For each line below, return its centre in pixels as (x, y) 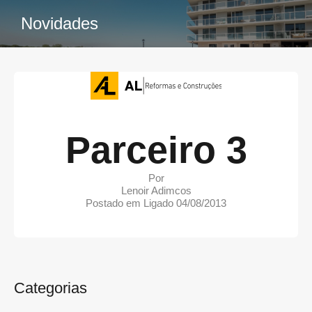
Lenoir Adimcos (156, 190)
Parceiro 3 (156, 150)
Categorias (50, 288)
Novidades (60, 23)
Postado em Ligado (131, 203)
